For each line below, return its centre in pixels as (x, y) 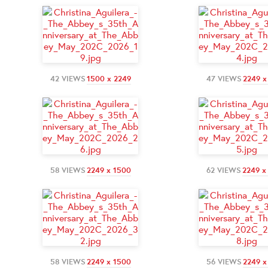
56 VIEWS (224, 261)
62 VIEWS (224, 170)
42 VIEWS (68, 78)
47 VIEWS (224, 78)
